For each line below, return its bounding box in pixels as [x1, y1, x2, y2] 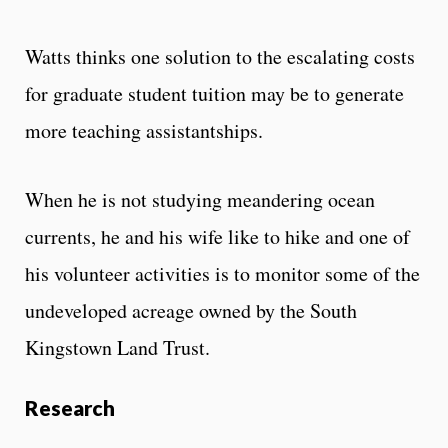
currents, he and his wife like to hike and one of [25, 222, 410, 250]
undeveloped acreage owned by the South [25, 296, 357, 324]
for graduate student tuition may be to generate [25, 79, 404, 107]
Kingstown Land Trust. [25, 333, 210, 361]
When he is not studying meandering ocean [25, 185, 375, 213]
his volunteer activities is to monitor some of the [25, 259, 420, 287]
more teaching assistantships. [25, 116, 263, 144]
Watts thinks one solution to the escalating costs [25, 42, 415, 70]
